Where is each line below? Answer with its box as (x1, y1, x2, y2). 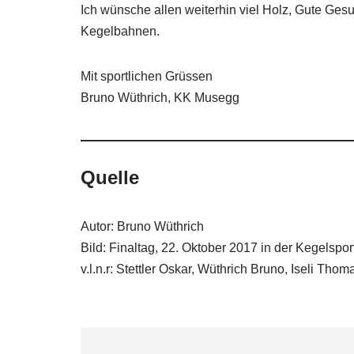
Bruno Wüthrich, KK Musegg (81, 90, 239, 104)
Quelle (81, 166, 139, 188)
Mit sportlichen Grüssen (81, 69, 213, 83)
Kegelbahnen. (81, 24, 160, 38)
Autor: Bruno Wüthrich (81, 219, 204, 233)
